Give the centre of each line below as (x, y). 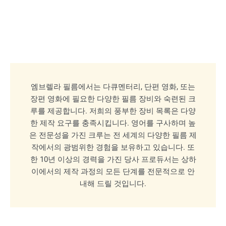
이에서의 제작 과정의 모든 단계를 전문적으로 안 (113, 172)
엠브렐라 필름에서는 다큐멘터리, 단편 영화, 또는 (113, 87)
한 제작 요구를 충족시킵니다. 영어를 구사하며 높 (113, 123)
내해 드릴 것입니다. (113, 184)
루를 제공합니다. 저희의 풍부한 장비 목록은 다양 (113, 111)
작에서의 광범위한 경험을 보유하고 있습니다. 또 (113, 148)
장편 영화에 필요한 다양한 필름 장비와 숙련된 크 (113, 99)
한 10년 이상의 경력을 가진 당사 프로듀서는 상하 (113, 160)
